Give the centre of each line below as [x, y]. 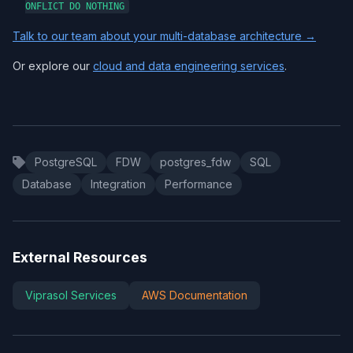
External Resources [80, 257]
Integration [118, 184]
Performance [199, 184]
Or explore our [53, 66]
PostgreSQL [66, 162]
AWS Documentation [195, 295]
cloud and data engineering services [189, 66]
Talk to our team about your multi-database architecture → [164, 36]
